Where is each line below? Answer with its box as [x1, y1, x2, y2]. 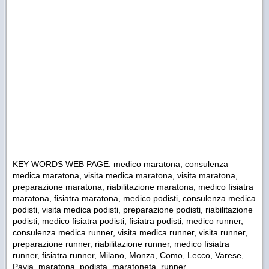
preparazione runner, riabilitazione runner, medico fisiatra [13, 239, 229, 249]
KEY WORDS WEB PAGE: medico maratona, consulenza [13, 159, 228, 169]
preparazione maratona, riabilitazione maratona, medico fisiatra [13, 182, 253, 192]
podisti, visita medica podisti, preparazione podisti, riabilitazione [13, 205, 253, 215]
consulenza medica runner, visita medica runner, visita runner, [13, 228, 247, 238]
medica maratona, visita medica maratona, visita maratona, [13, 171, 238, 181]
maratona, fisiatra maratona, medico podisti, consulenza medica [13, 193, 256, 204]
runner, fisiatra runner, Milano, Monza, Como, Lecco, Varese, [13, 250, 244, 261]
